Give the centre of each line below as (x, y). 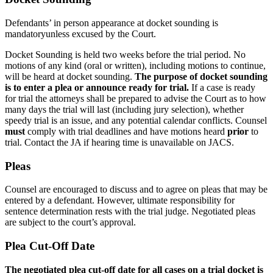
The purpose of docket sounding (201, 76)
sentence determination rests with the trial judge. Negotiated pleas (130, 211)
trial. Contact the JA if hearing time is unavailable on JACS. (119, 142)
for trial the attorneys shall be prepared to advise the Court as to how (136, 98)
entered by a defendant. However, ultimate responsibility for (120, 200)
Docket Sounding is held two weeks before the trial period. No (125, 54)
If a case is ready (222, 87)
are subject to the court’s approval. (70, 222)
